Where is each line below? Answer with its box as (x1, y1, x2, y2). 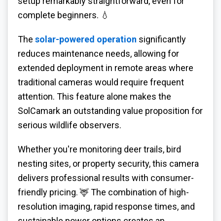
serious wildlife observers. (18, 119, 121, 130)
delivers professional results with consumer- (18, 172, 194, 183)
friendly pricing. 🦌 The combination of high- (18, 186, 189, 197)
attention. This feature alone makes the (18, 91, 171, 102)
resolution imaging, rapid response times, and (18, 201, 195, 212)
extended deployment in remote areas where (18, 62, 193, 73)
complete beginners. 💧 (18, 9, 110, 20)
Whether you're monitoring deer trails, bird (18, 144, 181, 154)
